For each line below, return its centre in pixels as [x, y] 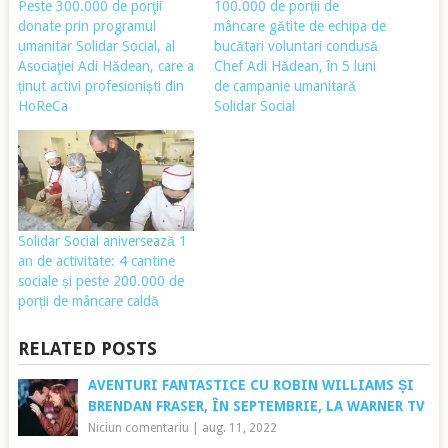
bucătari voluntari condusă [295, 45]
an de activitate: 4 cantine [96, 260]
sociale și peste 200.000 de [100, 280]
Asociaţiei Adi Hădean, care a [105, 65]
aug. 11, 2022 [239, 427]
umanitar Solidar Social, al [96, 45]
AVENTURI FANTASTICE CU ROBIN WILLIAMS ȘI [250, 384]
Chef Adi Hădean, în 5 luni [294, 65]
